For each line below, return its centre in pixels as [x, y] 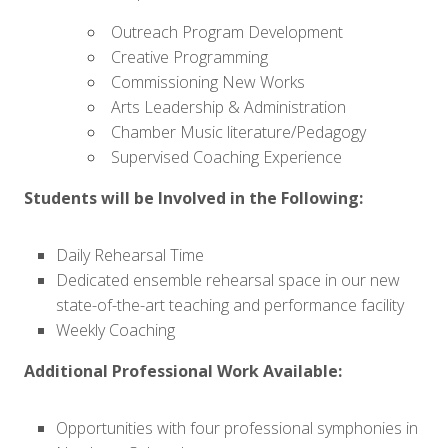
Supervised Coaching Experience [226, 156]
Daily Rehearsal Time [130, 254]
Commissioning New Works [208, 81]
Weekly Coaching [115, 329]
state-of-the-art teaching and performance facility [230, 304]
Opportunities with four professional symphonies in [237, 427]
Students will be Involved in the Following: [193, 197]
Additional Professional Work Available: [183, 370]
